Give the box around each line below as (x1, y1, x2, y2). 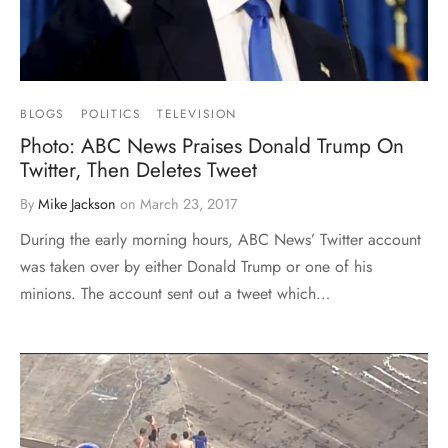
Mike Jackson (38, 193, 116, 214)
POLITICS (80, 104, 142, 123)
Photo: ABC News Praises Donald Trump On (20, 130, 404, 161)
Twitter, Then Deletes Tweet (20, 154, 257, 185)
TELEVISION (157, 104, 238, 123)
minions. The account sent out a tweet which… (20, 281, 330, 305)
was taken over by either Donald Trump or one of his (20, 254, 372, 278)
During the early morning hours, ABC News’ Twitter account (20, 227, 421, 251)
